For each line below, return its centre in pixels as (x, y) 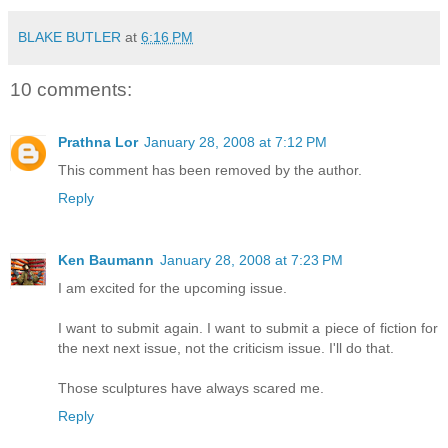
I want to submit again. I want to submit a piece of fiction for (248, 327)
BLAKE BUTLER (69, 37)
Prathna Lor (98, 141)
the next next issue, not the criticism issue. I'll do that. (226, 347)
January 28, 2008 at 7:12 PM (235, 141)
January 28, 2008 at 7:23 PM (251, 259)
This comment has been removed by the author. (210, 169)
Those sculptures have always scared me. (191, 387)
